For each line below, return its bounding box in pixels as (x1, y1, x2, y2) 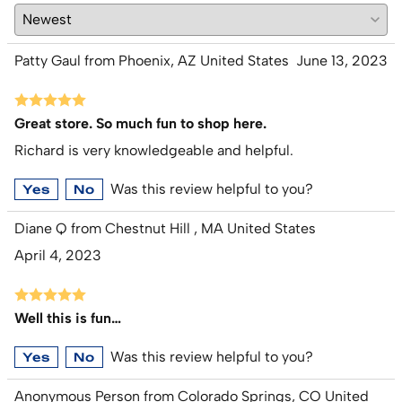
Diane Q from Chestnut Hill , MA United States (14, 220, 316, 238)
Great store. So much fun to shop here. (14, 115, 267, 133)
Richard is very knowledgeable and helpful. (14, 142, 293, 160)
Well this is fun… (14, 310, 121, 328)
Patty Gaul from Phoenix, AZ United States (14, 52, 289, 70)
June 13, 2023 (296, 52, 388, 70)
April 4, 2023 (14, 247, 101, 265)
